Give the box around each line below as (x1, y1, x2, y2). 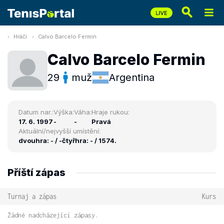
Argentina (109, 71, 154, 83)
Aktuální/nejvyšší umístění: (18, 127, 100, 135)
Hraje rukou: (91, 108, 129, 116)
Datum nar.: (18, 108, 53, 116)
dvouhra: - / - (18, 136, 62, 144)
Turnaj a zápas (7, 192, 56, 200)
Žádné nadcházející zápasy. (7, 211, 98, 219)
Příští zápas (7, 166, 65, 178)
